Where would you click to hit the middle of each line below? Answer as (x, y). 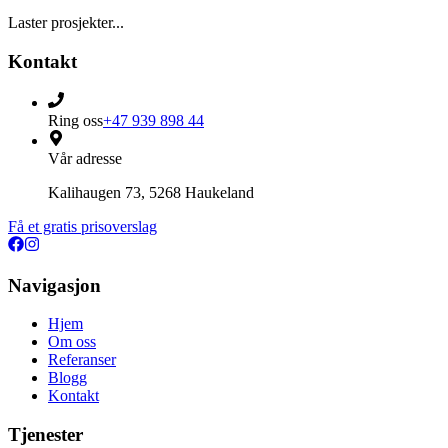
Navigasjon (54, 285)
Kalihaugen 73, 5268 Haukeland (151, 192)
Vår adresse (85, 158)
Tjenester (45, 434)
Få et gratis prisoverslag (82, 226)
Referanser (82, 360)
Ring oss (75, 120)
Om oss (72, 342)
